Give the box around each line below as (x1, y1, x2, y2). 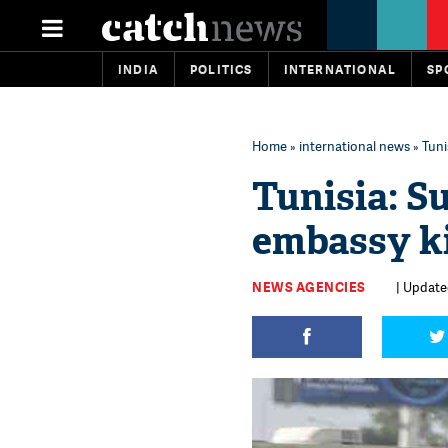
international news (299, 137, 410, 155)
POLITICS (190, 61, 253, 78)
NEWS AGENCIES (252, 278, 366, 296)
